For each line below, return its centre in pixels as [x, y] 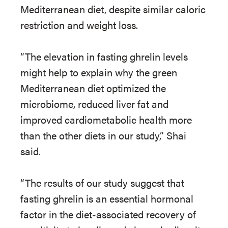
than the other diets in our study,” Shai [103, 135]
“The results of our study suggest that [102, 182]
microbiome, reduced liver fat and [94, 104]
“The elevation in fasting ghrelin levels [104, 56]
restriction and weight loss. [79, 25]
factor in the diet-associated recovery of [108, 214]
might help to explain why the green [99, 72]
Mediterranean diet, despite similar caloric [113, 9]
